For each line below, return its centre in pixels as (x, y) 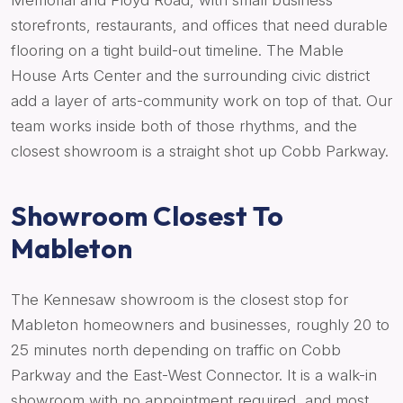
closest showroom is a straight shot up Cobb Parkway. (200, 152)
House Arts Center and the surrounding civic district (190, 76)
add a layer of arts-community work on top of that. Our (201, 101)
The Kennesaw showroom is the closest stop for (179, 300)
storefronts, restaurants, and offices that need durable (199, 26)
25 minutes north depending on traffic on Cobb (176, 350)
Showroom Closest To (147, 216)
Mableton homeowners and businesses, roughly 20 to (200, 325)
